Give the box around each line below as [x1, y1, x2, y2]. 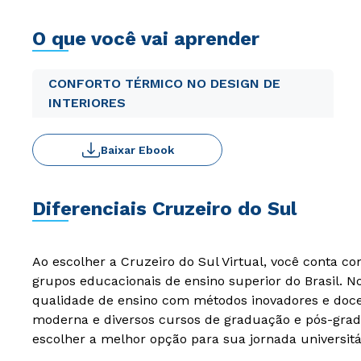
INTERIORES [48, 95, 126, 110]
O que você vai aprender [32, 27, 259, 50]
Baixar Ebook [100, 143, 174, 156]
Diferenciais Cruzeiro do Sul [32, 197, 297, 220]
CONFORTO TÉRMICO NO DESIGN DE [48, 76, 280, 91]
